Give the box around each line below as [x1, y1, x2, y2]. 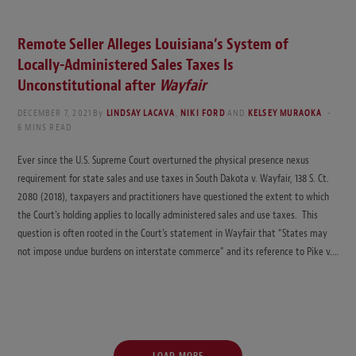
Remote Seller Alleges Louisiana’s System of [17, 34, 288, 55]
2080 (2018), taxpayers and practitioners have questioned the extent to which [17, 190, 329, 204]
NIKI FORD [180, 106, 225, 120]
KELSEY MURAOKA [247, 106, 323, 120]
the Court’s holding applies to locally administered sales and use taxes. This [17, 208, 318, 222]
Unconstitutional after [17, 75, 159, 96]
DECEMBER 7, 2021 [17, 106, 92, 120]
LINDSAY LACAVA [106, 106, 176, 120]
